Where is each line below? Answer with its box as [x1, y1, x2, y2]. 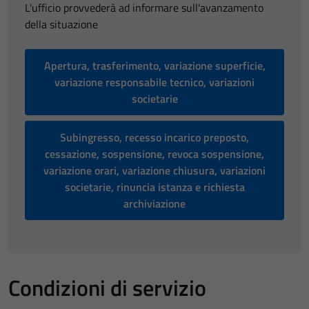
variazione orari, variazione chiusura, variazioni [43, 162, 266, 179]
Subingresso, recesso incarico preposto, [60, 129, 249, 146]
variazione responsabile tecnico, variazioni [54, 74, 255, 90]
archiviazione [123, 195, 186, 212]
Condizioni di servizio [8, 271, 206, 304]
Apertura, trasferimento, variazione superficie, [43, 57, 266, 74]
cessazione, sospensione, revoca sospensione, [45, 146, 264, 162]
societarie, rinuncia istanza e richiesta [64, 179, 245, 195]
